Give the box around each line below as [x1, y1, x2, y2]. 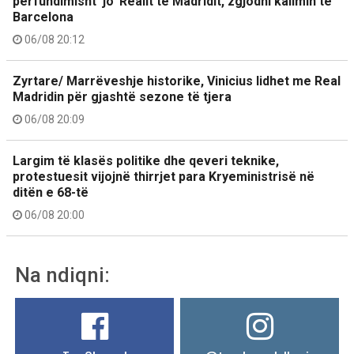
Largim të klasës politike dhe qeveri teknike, [13, 153, 279, 168]
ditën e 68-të [13, 185, 88, 200]
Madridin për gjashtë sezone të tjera [13, 89, 232, 104]
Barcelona [13, 9, 73, 24]
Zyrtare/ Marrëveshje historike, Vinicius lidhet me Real [13, 73, 341, 88]
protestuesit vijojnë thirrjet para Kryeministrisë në [13, 169, 314, 184]
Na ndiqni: [15, 263, 110, 287]
